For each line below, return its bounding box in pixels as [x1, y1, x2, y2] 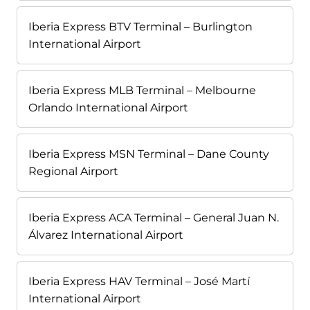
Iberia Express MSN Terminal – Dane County [28, 147, 269, 161]
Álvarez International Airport [28, 228, 183, 242]
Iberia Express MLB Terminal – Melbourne [28, 84, 256, 98]
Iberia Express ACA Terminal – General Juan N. [28, 211, 279, 225]
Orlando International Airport [28, 101, 188, 115]
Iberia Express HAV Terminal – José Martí [28, 275, 250, 289]
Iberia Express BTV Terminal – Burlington [28, 20, 253, 34]
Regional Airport [28, 165, 118, 179]
